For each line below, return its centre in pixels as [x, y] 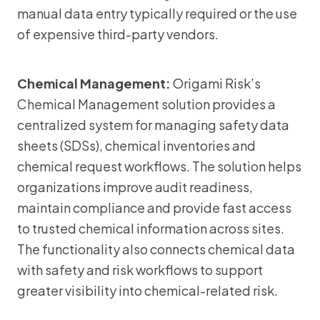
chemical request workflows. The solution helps [159, 166]
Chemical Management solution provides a [146, 104]
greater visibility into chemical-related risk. [147, 290]
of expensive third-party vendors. [118, 34]
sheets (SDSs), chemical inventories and [136, 145]
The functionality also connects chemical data [156, 249]
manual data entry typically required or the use [157, 13]
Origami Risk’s [216, 83]
